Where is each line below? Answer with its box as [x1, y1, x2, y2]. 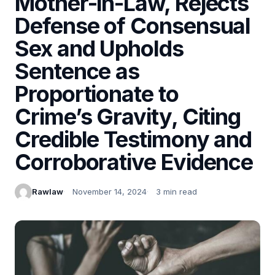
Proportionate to [15, 80, 179, 107]
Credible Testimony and [15, 125, 252, 153]
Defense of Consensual [15, 12, 251, 39]
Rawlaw [32, 187, 63, 197]
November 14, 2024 [72, 187, 147, 197]
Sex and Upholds [15, 34, 184, 62]
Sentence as [15, 57, 140, 85]
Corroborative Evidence [15, 148, 254, 176]
